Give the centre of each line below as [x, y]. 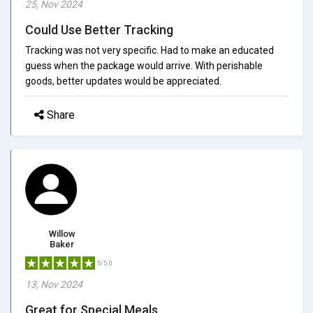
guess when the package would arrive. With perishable [144, 65]
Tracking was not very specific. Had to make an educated [150, 50]
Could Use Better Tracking [99, 29]
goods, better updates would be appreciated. [123, 81]
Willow [62, 233]
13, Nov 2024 [54, 284]
